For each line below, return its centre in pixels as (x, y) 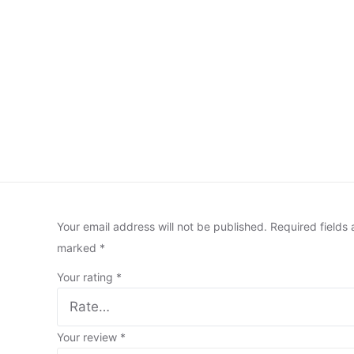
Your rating (87, 277)
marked (79, 248)
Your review (89, 337)
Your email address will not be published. (162, 227)
